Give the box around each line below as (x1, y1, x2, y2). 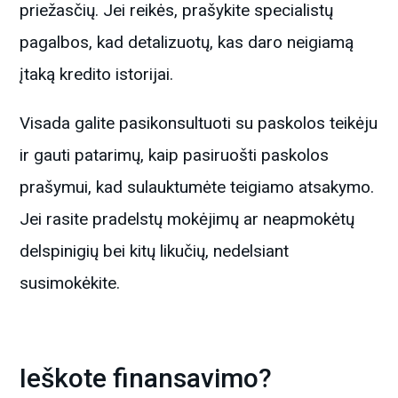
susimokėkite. (20, 272, 121, 293)
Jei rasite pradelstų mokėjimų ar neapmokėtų (20, 208, 355, 229)
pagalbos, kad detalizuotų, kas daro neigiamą (20, 31, 354, 52)
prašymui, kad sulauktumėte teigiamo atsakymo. (20, 176, 375, 197)
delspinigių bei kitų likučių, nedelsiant (20, 240, 290, 261)
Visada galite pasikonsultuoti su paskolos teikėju (20, 112, 378, 133)
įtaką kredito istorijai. (20, 63, 174, 84)
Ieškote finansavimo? (20, 362, 273, 394)
